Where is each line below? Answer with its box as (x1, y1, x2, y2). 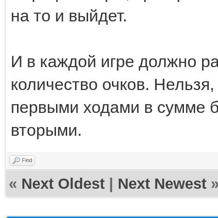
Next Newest (118, 175, 206, 192)
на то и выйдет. (11, 6, 127, 25)
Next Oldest (21, 175, 105, 192)
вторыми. (11, 120, 82, 139)
